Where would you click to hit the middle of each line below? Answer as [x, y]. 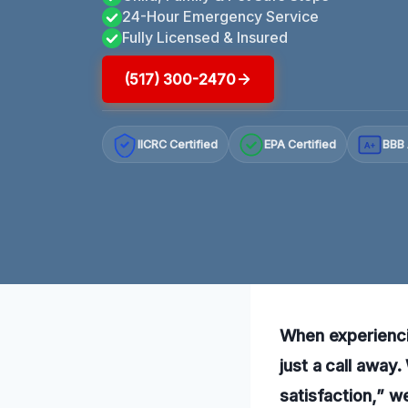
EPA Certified [301, 145]
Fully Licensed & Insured [205, 37]
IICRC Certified [178, 145]
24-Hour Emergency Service [220, 16]
